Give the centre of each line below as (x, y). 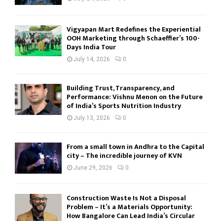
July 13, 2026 (92, 118)
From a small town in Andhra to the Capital (135, 147)
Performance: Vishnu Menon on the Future (135, 97)
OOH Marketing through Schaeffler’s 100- (133, 38)
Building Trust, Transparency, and (121, 88)
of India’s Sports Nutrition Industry (124, 106)
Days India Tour (91, 47)
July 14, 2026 (92, 59)
